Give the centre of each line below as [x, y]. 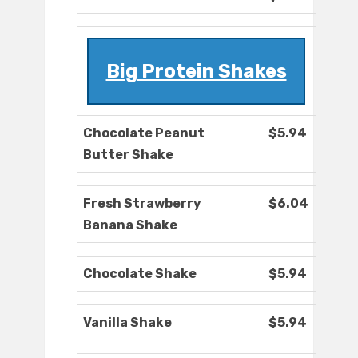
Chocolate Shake [140, 274]
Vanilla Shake [127, 323]
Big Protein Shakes [196, 72]
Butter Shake [128, 155]
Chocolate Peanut [144, 133]
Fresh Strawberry [142, 204]
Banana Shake [130, 225]
